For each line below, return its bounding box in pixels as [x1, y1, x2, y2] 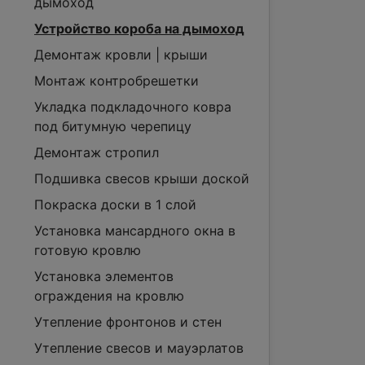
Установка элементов [34, 268, 174, 284]
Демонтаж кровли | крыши [34, 46, 208, 63]
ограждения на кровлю [34, 288, 184, 304]
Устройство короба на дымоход [34, 20, 244, 37]
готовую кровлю [34, 242, 141, 258]
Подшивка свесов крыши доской [34, 170, 249, 187]
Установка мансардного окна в [34, 222, 235, 239]
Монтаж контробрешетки [34, 73, 199, 89]
